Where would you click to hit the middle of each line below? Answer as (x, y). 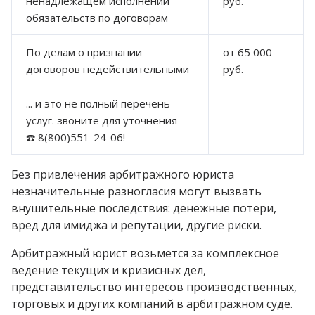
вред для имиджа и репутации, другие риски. (136, 225)
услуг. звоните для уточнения (102, 120)
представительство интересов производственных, (154, 287)
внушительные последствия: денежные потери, (144, 208)
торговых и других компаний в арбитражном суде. (152, 303)
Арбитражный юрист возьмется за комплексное (145, 253)
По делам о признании (84, 52)
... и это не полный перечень (98, 103)
